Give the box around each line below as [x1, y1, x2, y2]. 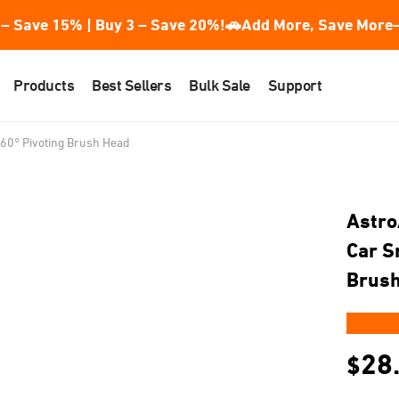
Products [13, 76, 75, 94]
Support [267, 76, 322, 94]
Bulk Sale [189, 76, 250, 94]
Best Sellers [92, 76, 172, 94]
